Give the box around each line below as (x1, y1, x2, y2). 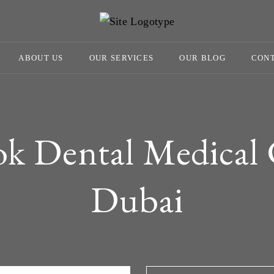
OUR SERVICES (89, 53, 154, 62)
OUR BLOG (179, 53, 226, 62)
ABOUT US (18, 53, 64, 62)
